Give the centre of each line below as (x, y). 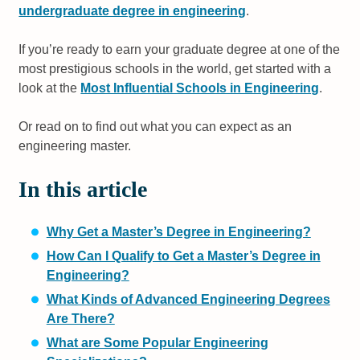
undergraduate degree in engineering (133, 11)
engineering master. (75, 146)
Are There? (80, 319)
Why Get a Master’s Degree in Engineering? (178, 232)
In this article (83, 190)
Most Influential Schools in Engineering (200, 88)
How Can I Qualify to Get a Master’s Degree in (183, 256)
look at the (50, 88)
